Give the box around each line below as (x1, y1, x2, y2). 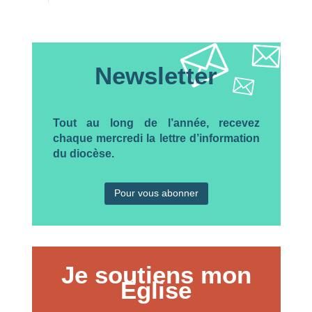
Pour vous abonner (114, 187, 198, 199)
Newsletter (95, 62, 218, 90)
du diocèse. (52, 148, 114, 160)
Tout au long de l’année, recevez (52, 117, 260, 130)
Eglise (120, 276, 192, 304)
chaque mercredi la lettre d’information (52, 132, 260, 145)
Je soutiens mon (61, 260, 251, 288)
